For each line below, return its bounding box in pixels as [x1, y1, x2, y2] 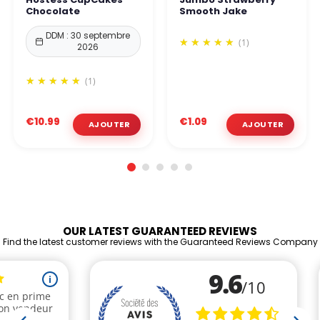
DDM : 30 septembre [45, 29, 130, 41]
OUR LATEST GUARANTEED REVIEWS [63, 223, 257, 239]
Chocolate [26, 4, 80, 18]
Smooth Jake [179, 4, 247, 18]
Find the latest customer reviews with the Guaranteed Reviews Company [2, 235, 318, 248]
